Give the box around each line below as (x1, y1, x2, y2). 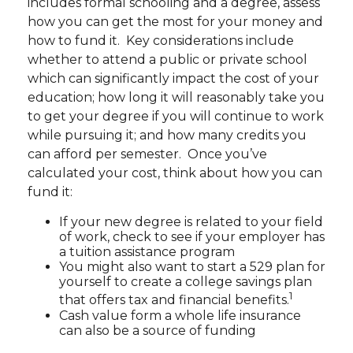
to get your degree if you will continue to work (28, 109, 324, 124)
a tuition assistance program (59, 244, 235, 260)
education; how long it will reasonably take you (28, 90, 325, 106)
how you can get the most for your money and (28, 14, 323, 30)
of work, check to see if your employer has (59, 229, 325, 245)
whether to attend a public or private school (28, 52, 307, 68)
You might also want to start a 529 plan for (59, 259, 325, 275)
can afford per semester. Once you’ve (28, 147, 267, 162)
